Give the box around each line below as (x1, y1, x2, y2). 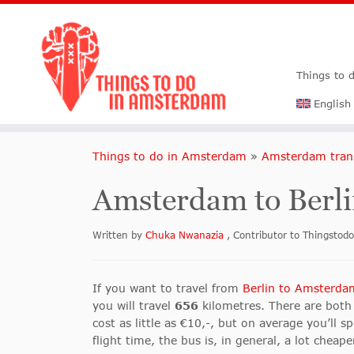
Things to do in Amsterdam (92, 149, 247, 163)
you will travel (92, 299, 175, 312)
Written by (92, 229, 145, 241)
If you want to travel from (92, 281, 243, 295)
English (313, 97, 351, 110)
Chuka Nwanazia (145, 229, 227, 241)
